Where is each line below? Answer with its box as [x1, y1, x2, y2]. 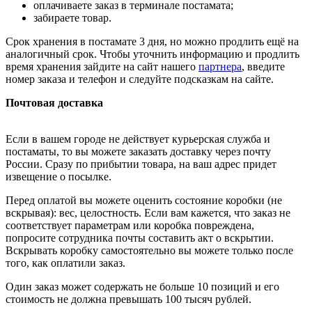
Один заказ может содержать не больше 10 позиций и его [6, 281, 279, 292]
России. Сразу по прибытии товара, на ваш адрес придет [6, 158, 276, 170]
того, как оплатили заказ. [6, 257, 125, 269]
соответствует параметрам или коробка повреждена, [6, 219, 254, 231]
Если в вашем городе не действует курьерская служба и [6, 133, 270, 145]
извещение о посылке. [6, 171, 111, 182]
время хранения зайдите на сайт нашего [6, 61, 198, 72]
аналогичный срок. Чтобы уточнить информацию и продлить [6, 48, 299, 60]
